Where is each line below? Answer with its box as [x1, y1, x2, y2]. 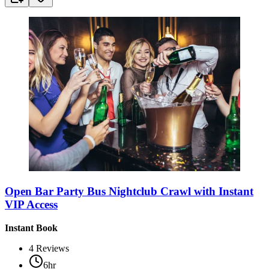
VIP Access [5, 198, 58, 211]
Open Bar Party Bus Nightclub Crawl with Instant [5, 184, 253, 198]
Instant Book [5, 222, 58, 233]
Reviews [36, 243, 69, 253]
